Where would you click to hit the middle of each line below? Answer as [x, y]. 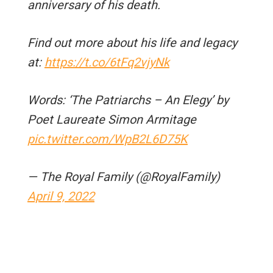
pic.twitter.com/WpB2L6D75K [108, 139]
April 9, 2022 [61, 196]
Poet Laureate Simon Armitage [112, 119]
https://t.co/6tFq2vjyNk [107, 62]
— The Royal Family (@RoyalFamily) [124, 176]
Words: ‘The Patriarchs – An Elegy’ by [128, 100]
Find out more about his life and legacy [132, 42]
